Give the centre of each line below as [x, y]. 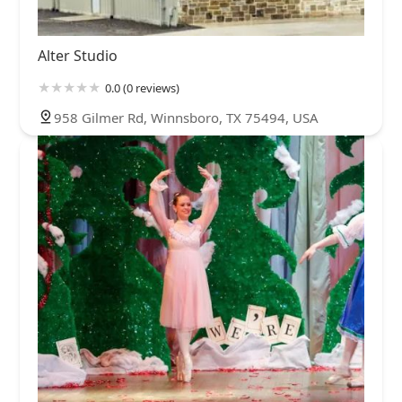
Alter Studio [78, 56]
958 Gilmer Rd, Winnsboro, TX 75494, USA [186, 118]
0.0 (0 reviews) [142, 88]
